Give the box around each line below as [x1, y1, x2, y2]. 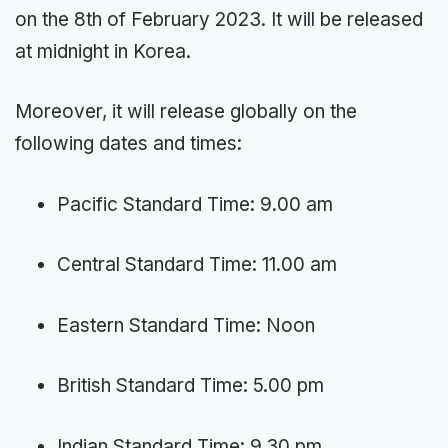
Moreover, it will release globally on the [15, 100, 357, 124]
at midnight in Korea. [15, 39, 191, 63]
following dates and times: [15, 132, 242, 156]
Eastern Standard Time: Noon [57, 313, 315, 337]
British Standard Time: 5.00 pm [57, 374, 324, 398]
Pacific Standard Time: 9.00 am [57, 192, 333, 216]
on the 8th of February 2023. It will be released [15, 7, 423, 31]
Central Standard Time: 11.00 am [57, 253, 337, 277]
